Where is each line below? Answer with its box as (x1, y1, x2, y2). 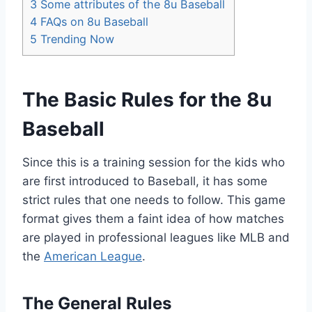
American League (44, 249, 142, 263)
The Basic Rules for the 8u (22, 87, 272, 111)
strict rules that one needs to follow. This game (22, 192, 286, 207)
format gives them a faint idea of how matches (22, 211, 284, 226)
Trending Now (37, 31, 114, 46)
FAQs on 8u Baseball (37, 14, 148, 29)
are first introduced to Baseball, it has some (22, 173, 267, 188)
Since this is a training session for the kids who (22, 155, 285, 169)
